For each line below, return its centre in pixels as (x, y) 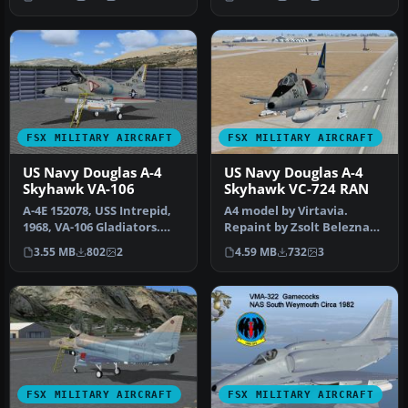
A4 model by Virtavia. (286, 211)
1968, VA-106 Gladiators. (92, 228)
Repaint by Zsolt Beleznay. (302, 228)
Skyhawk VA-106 (79, 189)
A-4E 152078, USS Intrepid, (97, 211)
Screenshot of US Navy (291, 244)
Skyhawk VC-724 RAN (296, 189)
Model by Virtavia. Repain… (103, 244)
